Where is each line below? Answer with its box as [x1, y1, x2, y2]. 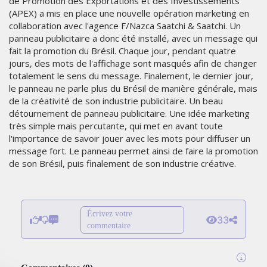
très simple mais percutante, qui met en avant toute [9, 120, 223, 132]
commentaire [87, 221, 131, 231]
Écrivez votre [87, 209, 132, 219]
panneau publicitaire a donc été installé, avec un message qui [9, 32, 257, 45]
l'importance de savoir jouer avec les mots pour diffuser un [9, 132, 250, 145]
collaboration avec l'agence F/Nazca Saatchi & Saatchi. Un [9, 20, 241, 32]
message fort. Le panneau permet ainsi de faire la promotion [9, 145, 258, 157]
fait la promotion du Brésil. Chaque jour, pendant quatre [9, 45, 236, 57]
